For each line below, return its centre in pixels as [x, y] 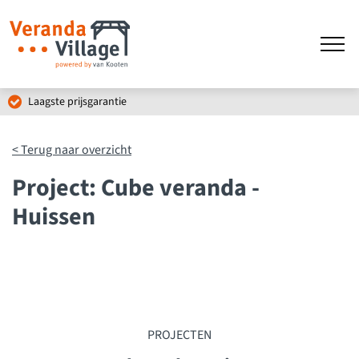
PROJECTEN [179, 335]
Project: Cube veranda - [136, 188]
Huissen [54, 217]
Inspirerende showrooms [87, 102]
